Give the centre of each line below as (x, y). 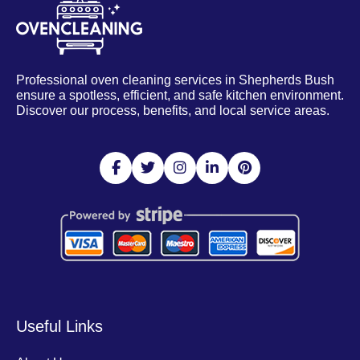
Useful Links (59, 326)
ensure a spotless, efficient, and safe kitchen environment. (180, 95)
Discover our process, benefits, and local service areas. (173, 110)
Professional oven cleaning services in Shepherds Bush (175, 80)
